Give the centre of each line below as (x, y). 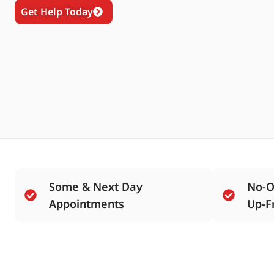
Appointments (87, 204)
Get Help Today (57, 12)
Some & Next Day (96, 187)
